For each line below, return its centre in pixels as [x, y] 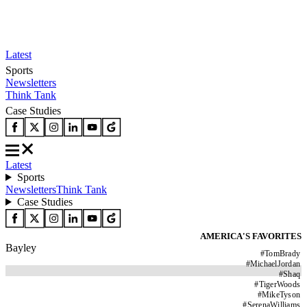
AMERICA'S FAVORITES [251, 236]
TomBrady [282, 254]
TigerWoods [279, 284]
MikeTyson [281, 295]
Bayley [21, 248]
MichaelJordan [275, 264]
